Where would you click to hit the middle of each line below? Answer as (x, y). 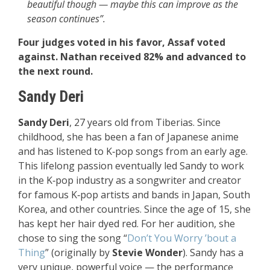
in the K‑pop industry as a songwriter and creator (130, 181)
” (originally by (79, 253)
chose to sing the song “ (73, 238)
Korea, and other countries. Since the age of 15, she (134, 209)
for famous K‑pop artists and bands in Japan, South (134, 195)
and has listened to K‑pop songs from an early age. (133, 152)
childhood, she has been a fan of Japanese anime (128, 137)
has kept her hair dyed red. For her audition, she (127, 224)
